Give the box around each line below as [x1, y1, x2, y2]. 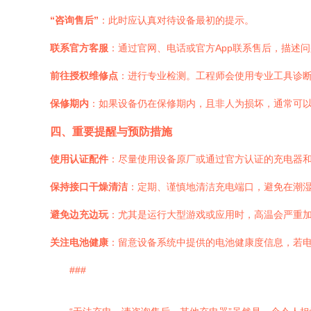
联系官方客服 [50, 42, 108, 53]
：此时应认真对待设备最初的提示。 [99, 15, 254, 26]
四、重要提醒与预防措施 [50, 125, 172, 137]
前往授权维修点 [50, 70, 118, 81]
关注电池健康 [50, 237, 108, 248]
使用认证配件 [50, 153, 108, 165]
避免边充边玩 [50, 209, 108, 220]
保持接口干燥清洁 [50, 181, 128, 192]
